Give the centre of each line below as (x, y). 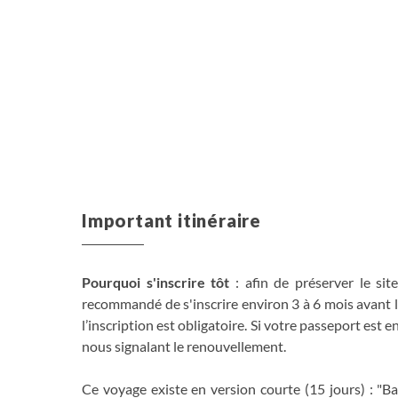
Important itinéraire (171, 220)
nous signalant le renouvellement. (184, 346)
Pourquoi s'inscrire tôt (156, 282)
